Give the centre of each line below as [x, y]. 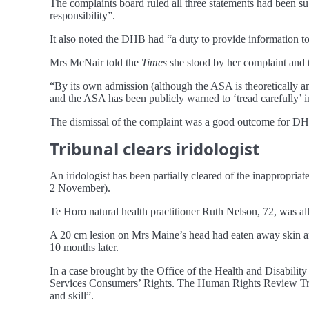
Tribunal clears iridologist [154, 148]
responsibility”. [82, 15]
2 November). [80, 188]
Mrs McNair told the [96, 62]
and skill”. [72, 295]
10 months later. [84, 247]
